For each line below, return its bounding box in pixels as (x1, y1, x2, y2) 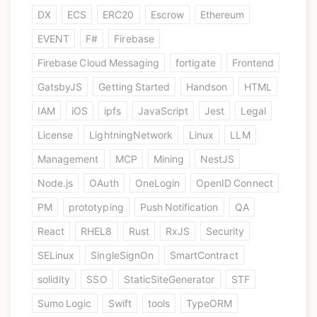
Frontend (231, 55, 275, 70)
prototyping (69, 200, 124, 214)
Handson (186, 79, 228, 94)
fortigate (175, 55, 216, 70)
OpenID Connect (196, 175, 273, 190)
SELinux (38, 248, 75, 263)
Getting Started (98, 79, 171, 94)
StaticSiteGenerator (123, 272, 215, 287)
